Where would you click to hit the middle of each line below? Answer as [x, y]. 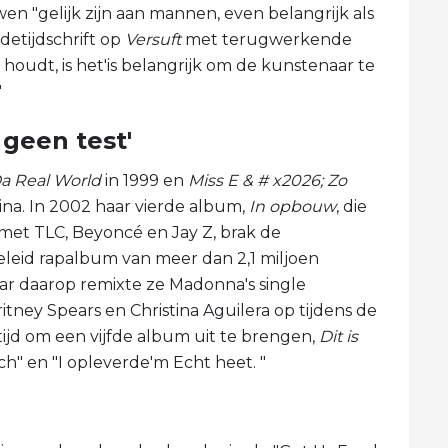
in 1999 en [144, 180]
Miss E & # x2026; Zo [267, 180]
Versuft [153, 39]
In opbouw [292, 206]
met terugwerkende [266, 39]
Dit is [338, 336]
